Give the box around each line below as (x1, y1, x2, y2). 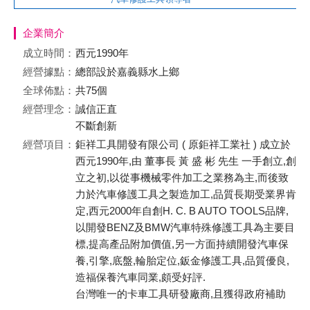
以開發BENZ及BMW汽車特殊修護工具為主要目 (75, 221, 295, 233)
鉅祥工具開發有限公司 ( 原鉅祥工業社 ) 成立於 (75, 138, 291, 150)
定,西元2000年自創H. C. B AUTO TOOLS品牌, (75, 205, 289, 217)
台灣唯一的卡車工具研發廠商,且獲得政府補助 (75, 288, 286, 300)
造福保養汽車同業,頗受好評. (75, 271, 206, 283)
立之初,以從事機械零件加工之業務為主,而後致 (75, 172, 289, 183)
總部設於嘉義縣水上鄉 (75, 66, 179, 77)
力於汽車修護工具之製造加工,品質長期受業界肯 (75, 188, 296, 200)
